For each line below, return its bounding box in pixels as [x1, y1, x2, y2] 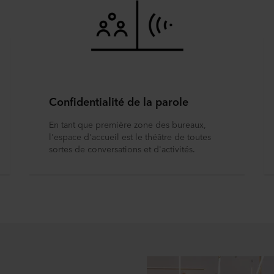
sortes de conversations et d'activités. [49, 143, 195, 155]
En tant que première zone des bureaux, [49, 118, 206, 130]
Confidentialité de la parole [49, 93, 188, 109]
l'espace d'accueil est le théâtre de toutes [49, 130, 211, 143]
